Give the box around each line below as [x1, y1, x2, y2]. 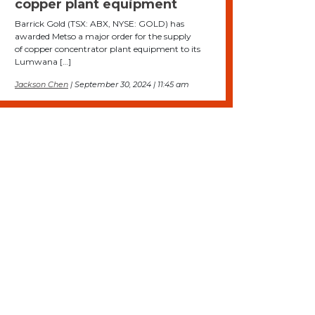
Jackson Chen [15, 79, 68, 90]
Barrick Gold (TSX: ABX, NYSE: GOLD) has [15, 18, 184, 30]
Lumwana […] [15, 56, 71, 67]
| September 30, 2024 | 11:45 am [68, 79, 189, 90]
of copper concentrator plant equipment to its [15, 44, 200, 55]
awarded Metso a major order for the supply [15, 31, 191, 42]
